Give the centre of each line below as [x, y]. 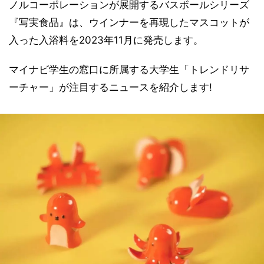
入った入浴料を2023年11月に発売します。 [106, 40]
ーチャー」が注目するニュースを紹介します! [110, 87]
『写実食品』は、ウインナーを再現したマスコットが [129, 22]
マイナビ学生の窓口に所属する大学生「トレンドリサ [129, 70]
